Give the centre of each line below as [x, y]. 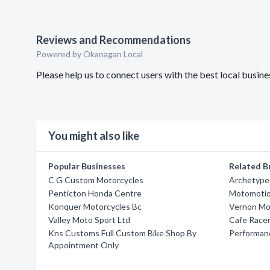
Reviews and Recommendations [114, 40]
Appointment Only [83, 245]
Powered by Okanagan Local [89, 54]
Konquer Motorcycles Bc [95, 206]
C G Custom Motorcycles [96, 180]
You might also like [94, 136]
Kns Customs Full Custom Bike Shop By [122, 233]
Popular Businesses [87, 166]
